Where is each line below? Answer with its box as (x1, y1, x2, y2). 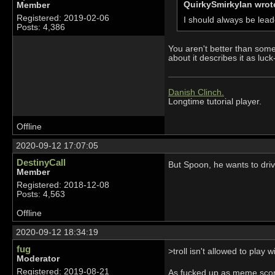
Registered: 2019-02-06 (17, 14, 109, 23)
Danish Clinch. (168, 87, 224, 97)
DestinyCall (17, 157, 66, 168)
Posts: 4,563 (17, 190, 65, 199)
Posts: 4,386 (17, 23, 65, 32)
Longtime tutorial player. (168, 96, 261, 106)
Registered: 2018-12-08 (17, 180, 109, 190)
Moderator (17, 254, 60, 264)
